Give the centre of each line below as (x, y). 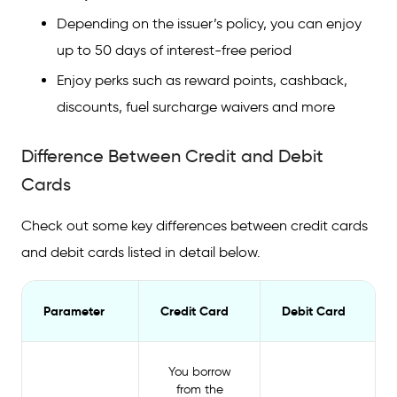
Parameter (74, 311)
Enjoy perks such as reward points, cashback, (202, 80)
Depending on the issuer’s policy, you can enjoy (209, 23)
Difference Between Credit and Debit (172, 156)
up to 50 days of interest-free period (174, 50)
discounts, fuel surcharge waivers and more (198, 107)
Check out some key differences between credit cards (195, 226)
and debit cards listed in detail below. (141, 252)
